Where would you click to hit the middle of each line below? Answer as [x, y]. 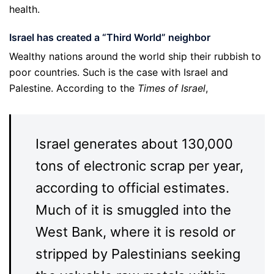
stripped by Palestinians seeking [138, 254]
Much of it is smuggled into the [133, 210]
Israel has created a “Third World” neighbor [110, 38]
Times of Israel [170, 88]
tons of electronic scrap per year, [139, 166]
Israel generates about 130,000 [134, 144]
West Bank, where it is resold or [135, 232]
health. [24, 9]
